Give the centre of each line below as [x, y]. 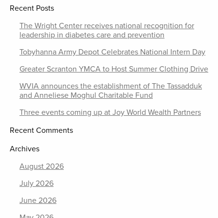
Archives [25, 149]
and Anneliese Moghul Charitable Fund [86, 95]
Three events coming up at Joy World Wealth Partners [110, 112]
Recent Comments [41, 130]
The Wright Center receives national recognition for [107, 26]
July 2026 [36, 183]
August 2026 [42, 166]
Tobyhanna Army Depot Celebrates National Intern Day [112, 52]
